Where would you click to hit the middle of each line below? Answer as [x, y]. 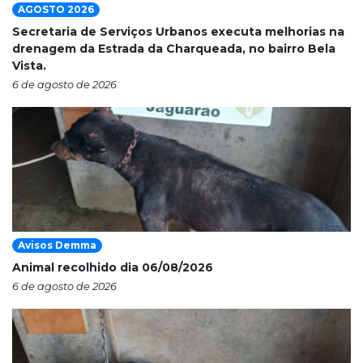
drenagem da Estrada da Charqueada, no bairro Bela [174, 48]
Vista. [29, 65]
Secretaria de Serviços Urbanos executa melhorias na [178, 31]
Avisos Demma [58, 245]
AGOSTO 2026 [56, 9]
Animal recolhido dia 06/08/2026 [113, 267]
